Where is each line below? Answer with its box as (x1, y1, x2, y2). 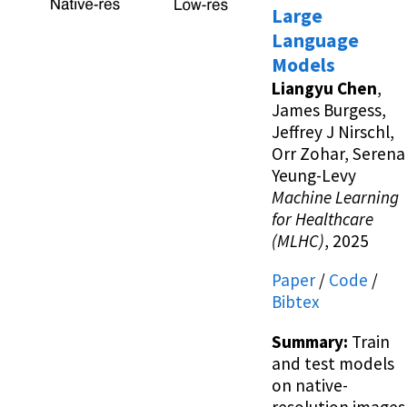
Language (272, 28, 359, 54)
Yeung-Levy (272, 164, 356, 187)
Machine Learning (272, 186, 399, 209)
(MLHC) (272, 230, 324, 253)
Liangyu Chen (272, 77, 377, 100)
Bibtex (272, 291, 320, 313)
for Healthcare (272, 208, 373, 231)
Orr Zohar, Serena (272, 143, 405, 165)
